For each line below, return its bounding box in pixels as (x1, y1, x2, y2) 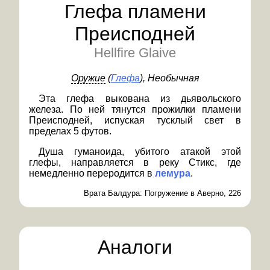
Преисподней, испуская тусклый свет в (29, 115, 241, 125)
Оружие (71, 73, 105, 83)
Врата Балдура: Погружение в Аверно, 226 (84, 189, 241, 198)
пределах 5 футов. (29, 126, 111, 136)
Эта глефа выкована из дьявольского (39, 93, 241, 104)
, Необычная (142, 73, 199, 83)
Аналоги (98, 236, 172, 258)
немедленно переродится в (29, 168, 155, 178)
